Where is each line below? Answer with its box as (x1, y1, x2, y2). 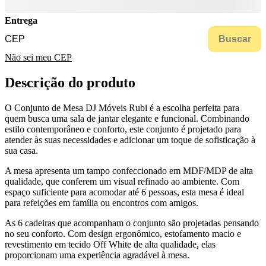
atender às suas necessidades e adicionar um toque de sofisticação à (5, 135, 255, 145)
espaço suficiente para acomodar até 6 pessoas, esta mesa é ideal (5, 187, 244, 198)
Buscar (218, 34, 251, 45)
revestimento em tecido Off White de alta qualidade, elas (5, 239, 216, 250)
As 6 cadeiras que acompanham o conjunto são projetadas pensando (5, 218, 259, 229)
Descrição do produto (5, 75, 135, 91)
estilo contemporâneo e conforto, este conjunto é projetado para (5, 124, 241, 135)
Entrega (5, 15, 37, 26)
